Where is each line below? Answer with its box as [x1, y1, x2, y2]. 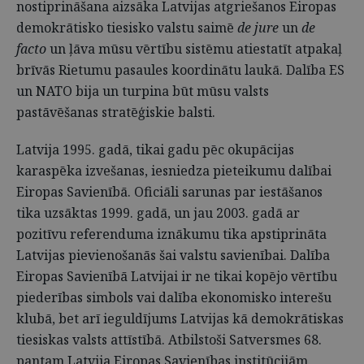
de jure [237, 19, 279, 37]
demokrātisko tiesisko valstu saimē [16, 19, 237, 37]
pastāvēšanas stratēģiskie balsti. [16, 103, 215, 121]
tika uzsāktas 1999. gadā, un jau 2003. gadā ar [16, 204, 300, 222]
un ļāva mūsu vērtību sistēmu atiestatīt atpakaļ [46, 40, 342, 58]
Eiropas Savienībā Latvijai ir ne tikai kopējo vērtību [16, 267, 337, 285]
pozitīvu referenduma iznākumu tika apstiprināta [16, 225, 327, 243]
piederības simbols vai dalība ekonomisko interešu [16, 288, 331, 306]
